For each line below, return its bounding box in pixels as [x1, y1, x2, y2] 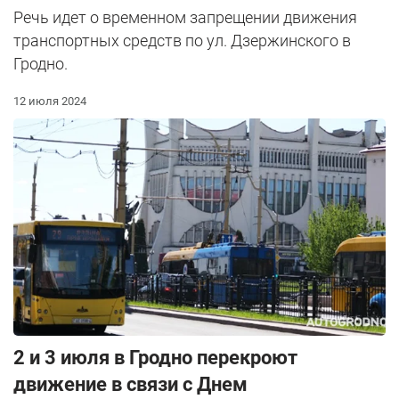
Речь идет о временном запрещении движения [13, 7, 357, 27]
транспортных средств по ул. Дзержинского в [13, 30, 351, 50]
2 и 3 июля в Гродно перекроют [13, 346, 297, 369]
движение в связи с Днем [13, 372, 248, 395]
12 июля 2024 [13, 94, 86, 108]
